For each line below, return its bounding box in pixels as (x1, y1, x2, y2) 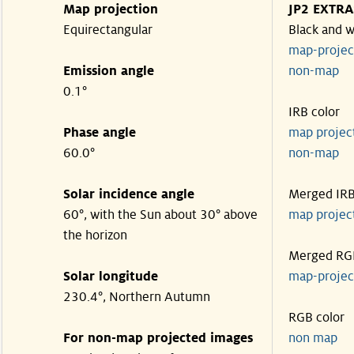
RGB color (288, 311, 345, 325)
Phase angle (63, 126, 136, 140)
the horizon (63, 228, 127, 243)
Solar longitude (63, 269, 158, 284)
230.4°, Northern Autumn (63, 290, 210, 304)
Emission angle (63, 64, 154, 78)
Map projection (63, 2, 158, 17)
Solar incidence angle (63, 187, 194, 201)
